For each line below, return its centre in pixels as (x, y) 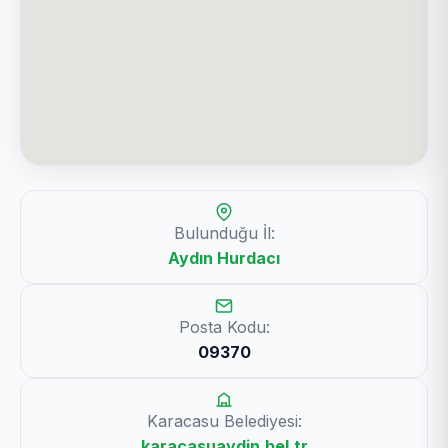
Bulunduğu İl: (224, 233)
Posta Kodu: (224, 327)
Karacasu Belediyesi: (224, 421)
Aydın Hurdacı (224, 258)
